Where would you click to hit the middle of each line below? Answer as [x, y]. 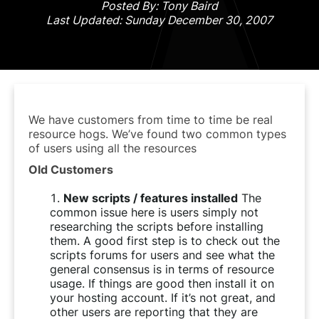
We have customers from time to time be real [151, 119]
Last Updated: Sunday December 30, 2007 [159, 20]
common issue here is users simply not [154, 212]
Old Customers [71, 169]
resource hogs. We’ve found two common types [157, 134]
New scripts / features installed [151, 198]
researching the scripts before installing [157, 226]
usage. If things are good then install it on [162, 283]
